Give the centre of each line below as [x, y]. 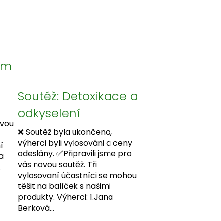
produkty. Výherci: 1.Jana [66, 197]
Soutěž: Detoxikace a [78, 96]
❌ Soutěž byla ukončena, [65, 132]
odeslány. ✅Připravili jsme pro [75, 154]
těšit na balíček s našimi [64, 186]
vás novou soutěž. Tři [57, 165]
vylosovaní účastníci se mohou [77, 176]
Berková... [36, 208]
